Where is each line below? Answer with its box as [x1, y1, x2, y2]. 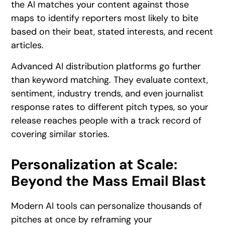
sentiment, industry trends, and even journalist [11, 87, 204, 99]
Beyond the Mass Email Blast [11, 171, 206, 190]
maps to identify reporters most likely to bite [11, 12, 199, 25]
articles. [11, 39, 44, 52]
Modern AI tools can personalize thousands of [11, 199, 202, 212]
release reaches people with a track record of [11, 114, 202, 127]
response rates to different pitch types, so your [11, 100, 209, 113]
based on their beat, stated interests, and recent [11, 26, 213, 38]
